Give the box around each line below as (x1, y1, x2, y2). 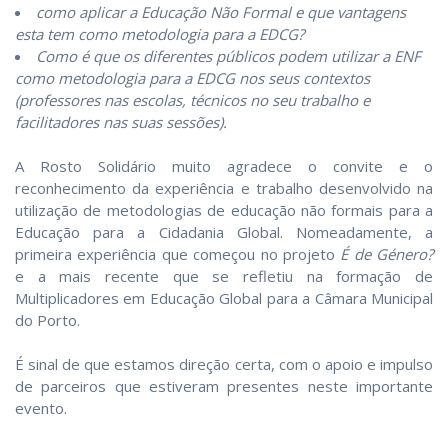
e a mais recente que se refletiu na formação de (15, 265, 433, 286)
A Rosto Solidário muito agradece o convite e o (15, 155, 433, 176)
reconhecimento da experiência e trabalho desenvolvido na (15, 177, 433, 198)
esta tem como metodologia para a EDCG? (15, 23, 304, 44)
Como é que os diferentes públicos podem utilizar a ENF (36, 45, 421, 66)
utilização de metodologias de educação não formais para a (15, 199, 433, 220)
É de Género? (340, 243, 433, 264)
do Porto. (15, 309, 80, 330)
